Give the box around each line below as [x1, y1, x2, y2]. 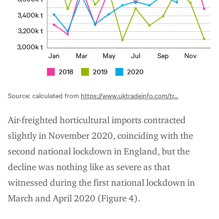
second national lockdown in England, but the [8, 145, 190, 157]
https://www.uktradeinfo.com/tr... [81, 90, 178, 100]
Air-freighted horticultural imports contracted [8, 114, 186, 126]
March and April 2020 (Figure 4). [8, 192, 140, 204]
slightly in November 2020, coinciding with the [8, 130, 193, 141]
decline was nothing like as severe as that [8, 161, 170, 173]
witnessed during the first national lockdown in [8, 176, 195, 188]
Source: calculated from [8, 90, 81, 100]
